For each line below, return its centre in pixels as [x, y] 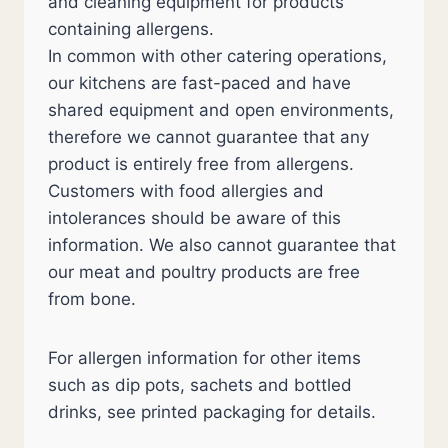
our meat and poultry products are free [204, 272]
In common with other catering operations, [217, 56]
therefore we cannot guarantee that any [208, 137]
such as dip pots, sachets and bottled [200, 385]
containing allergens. [131, 29]
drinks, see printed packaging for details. [212, 412]
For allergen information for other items [204, 358]
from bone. [92, 299]
